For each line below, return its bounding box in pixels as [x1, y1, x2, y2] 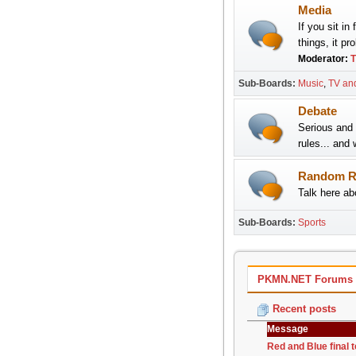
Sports [297, 217, 326, 228]
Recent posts [269, 303, 336, 315]
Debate [297, 105, 337, 118]
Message [266, 323, 308, 335]
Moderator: [297, 53, 350, 64]
